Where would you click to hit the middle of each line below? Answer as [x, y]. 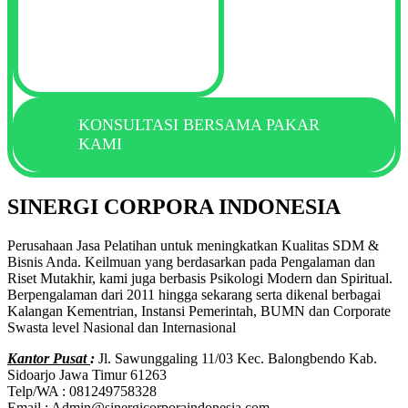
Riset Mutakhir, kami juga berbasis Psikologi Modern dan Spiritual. [200, 279]
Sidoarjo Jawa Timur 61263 [87, 375]
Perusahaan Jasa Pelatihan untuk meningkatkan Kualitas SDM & [193, 246]
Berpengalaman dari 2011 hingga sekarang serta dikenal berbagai [194, 295]
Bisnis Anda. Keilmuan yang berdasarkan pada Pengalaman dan [191, 262]
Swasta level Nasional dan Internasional [122, 328]
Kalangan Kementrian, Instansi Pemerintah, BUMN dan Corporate [199, 311]
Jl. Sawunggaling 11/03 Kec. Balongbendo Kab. [238, 359]
